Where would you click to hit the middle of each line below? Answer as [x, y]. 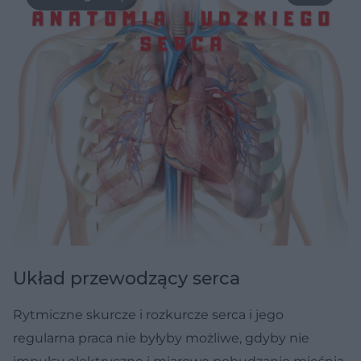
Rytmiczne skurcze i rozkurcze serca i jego [148, 315]
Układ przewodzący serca [127, 279]
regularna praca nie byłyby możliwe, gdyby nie [161, 338]
